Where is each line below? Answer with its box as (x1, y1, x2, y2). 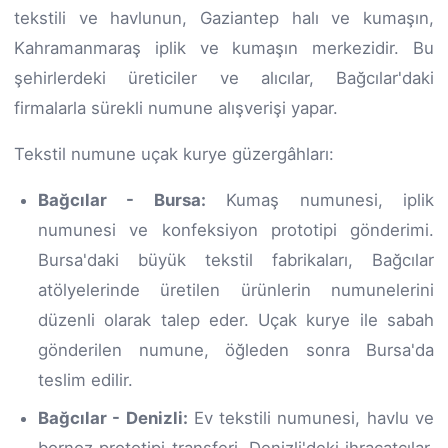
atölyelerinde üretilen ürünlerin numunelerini (38, 279, 434, 300)
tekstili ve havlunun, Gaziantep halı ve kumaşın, (14, 7, 434, 28)
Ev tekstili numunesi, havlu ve (187, 407, 435, 428)
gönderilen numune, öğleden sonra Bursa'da (38, 339, 434, 360)
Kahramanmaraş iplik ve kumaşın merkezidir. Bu (14, 37, 434, 58)
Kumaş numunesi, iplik (205, 189, 435, 210)
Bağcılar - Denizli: (38, 407, 188, 428)
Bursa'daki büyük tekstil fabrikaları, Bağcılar (38, 249, 434, 270)
